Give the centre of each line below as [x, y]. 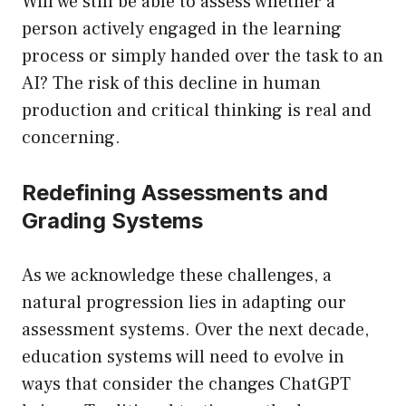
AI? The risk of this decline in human [171, 84]
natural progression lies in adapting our [184, 303]
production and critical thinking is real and [197, 111]
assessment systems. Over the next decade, [195, 330]
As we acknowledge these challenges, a [177, 276]
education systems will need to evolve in [183, 358]
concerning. [71, 138]
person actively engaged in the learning [182, 29]
